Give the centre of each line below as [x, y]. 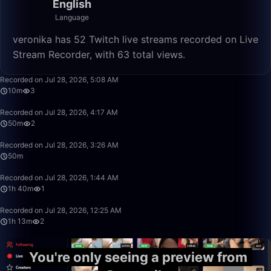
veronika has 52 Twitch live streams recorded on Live [135, 39]
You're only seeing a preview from [138, 257]
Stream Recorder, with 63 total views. [99, 54]
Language [72, 17]
